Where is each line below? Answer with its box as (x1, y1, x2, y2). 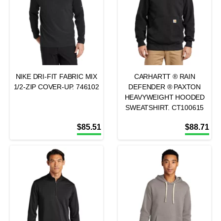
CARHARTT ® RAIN (134, 73, 195, 80)
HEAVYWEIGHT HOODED (124, 93, 205, 101)
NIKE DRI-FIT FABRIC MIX (15, 73, 97, 80)
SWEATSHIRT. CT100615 (125, 104, 204, 111)
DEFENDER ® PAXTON (128, 83, 201, 91)
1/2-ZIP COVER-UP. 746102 (13, 83, 99, 91)
